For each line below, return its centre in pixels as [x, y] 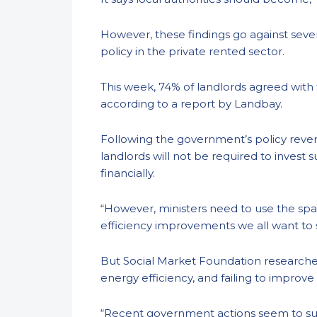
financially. [131, 173]
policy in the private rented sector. [194, 51]
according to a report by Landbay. [193, 104]
